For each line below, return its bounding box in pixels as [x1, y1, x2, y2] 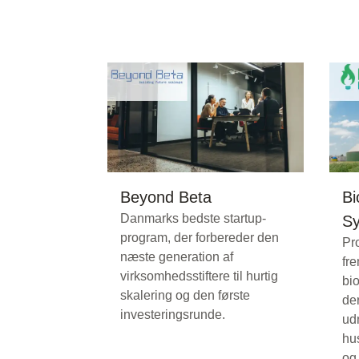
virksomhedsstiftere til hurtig [120, 269, 278, 284]
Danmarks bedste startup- [120, 212, 266, 226]
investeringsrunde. [120, 308, 225, 322]
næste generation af [120, 250, 233, 264]
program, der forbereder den [120, 231, 279, 245]
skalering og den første [120, 288, 250, 303]
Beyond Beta [120, 188, 212, 207]
